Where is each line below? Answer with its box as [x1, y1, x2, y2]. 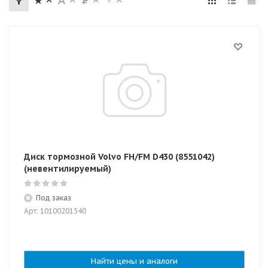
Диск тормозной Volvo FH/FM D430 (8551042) [24, 151, 215, 162]
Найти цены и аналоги [91, 256, 178, 266]
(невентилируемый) [24, 163, 111, 174]
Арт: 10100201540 [24, 206, 86, 215]
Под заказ [36, 193, 71, 202]
